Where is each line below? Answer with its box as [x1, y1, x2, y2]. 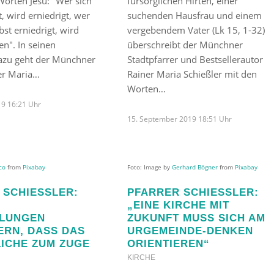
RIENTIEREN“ [127, 237, 204, 249]
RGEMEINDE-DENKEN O [127, 224, 253, 236]
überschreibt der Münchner [127, 38, 243, 51]
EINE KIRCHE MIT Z [127, 199, 229, 210]
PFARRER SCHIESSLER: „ [127, 186, 259, 198]
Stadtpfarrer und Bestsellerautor [127, 53, 263, 65]
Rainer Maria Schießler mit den [127, 67, 257, 80]
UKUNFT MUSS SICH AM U [127, 212, 265, 223]
